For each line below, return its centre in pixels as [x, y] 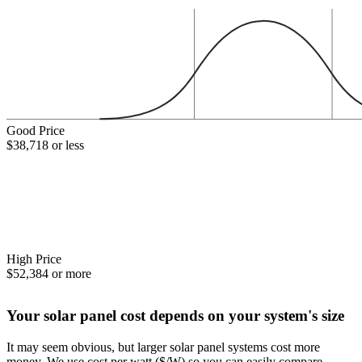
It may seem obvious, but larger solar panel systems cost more [163, 347]
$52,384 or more [49, 273]
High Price [34, 259]
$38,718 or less [45, 145]
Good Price [36, 131]
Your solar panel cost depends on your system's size [175, 315]
